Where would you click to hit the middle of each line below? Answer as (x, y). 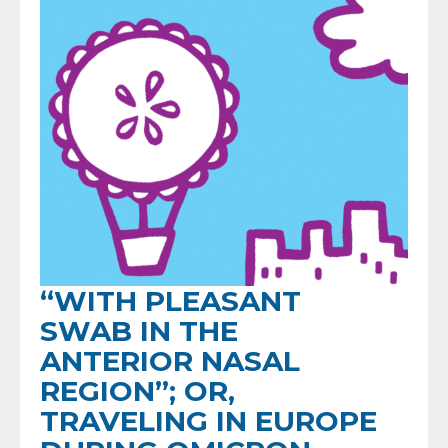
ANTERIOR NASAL (170, 360)
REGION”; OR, (137, 390)
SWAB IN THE (139, 330)
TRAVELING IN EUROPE (208, 420)
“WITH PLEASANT (170, 300)
